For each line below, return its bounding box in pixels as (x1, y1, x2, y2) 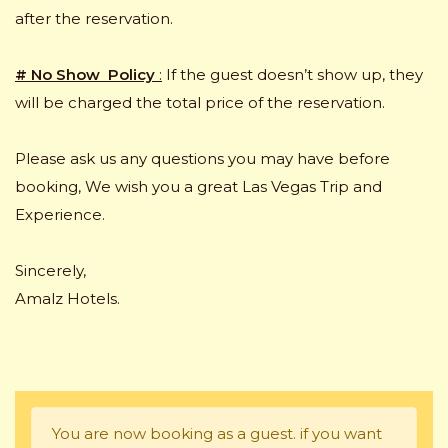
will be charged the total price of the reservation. (15, 92, 385, 112)
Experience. (15, 204, 105, 224)
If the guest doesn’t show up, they (162, 64, 423, 84)
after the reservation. (15, 8, 173, 28)
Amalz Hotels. (15, 288, 120, 308)
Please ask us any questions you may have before (15, 148, 390, 168)
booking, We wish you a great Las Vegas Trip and (15, 176, 382, 196)
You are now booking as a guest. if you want (52, 423, 382, 443)
